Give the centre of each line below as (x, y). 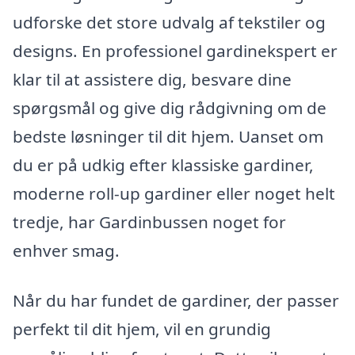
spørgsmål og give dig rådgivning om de (170, 107)
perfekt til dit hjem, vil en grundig (142, 329)
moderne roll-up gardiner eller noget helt (174, 193)
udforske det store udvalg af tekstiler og (169, 22)
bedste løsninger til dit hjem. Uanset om (168, 136)
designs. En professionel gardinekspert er (175, 50)
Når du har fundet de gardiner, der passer (176, 301)
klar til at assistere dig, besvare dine (152, 79)
